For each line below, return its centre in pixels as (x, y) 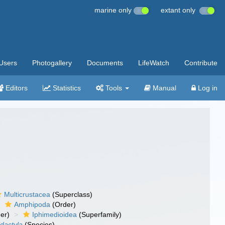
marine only (114, 10)
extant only (180, 10)
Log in (207, 88)
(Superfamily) (99, 214)
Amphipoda (32, 204)
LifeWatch (154, 63)
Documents (105, 63)
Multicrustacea (27, 194)
